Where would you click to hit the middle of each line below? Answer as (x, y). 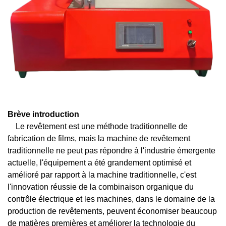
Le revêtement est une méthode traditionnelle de (102, 126)
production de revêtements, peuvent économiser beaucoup (112, 211)
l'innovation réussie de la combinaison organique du (101, 187)
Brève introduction (43, 114)
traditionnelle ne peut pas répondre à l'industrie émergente (111, 151)
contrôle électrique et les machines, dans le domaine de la (111, 199)
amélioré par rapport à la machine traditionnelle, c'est (102, 175)
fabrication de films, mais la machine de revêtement (99, 138)
